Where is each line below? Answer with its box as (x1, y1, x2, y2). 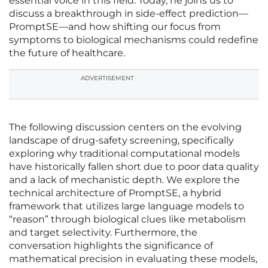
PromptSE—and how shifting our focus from (9, 21, 221, 33)
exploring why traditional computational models (9, 148, 240, 160)
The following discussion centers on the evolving (9, 121, 242, 133)
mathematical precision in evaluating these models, (9, 253, 257, 265)
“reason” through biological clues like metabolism (9, 214, 246, 226)
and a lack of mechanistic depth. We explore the (9, 174, 240, 186)
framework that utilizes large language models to (9, 200, 244, 212)
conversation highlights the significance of (9, 240, 213, 252)
